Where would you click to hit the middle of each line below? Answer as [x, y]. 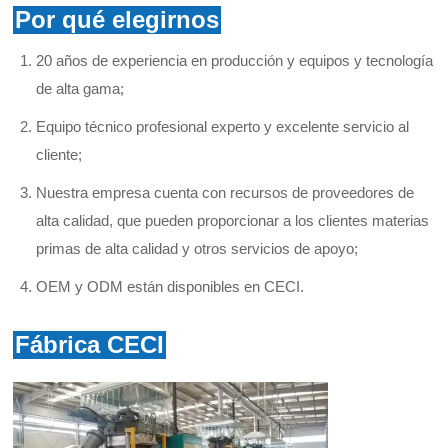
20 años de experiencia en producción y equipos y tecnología [234, 61]
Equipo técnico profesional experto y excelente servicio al [222, 127]
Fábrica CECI [90, 345]
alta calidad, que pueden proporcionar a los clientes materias [232, 221]
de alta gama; [79, 89]
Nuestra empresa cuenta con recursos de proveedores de [224, 193]
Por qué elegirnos [117, 20]
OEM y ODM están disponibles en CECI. [169, 287]
